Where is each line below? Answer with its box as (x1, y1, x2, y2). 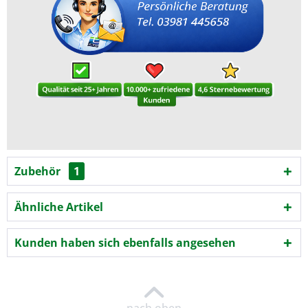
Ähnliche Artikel (14, 199, 103, 215)
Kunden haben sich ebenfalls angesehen (14, 235, 236, 251)
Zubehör (14, 164, 63, 179)
